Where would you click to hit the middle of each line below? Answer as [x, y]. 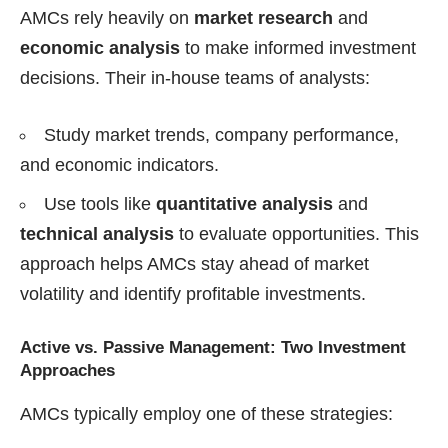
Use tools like [100, 204]
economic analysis [100, 48]
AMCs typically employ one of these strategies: [206, 413]
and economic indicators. [119, 165]
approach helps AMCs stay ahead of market [194, 264]
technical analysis [97, 234]
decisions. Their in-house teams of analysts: [195, 78]
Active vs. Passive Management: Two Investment [213, 348]
